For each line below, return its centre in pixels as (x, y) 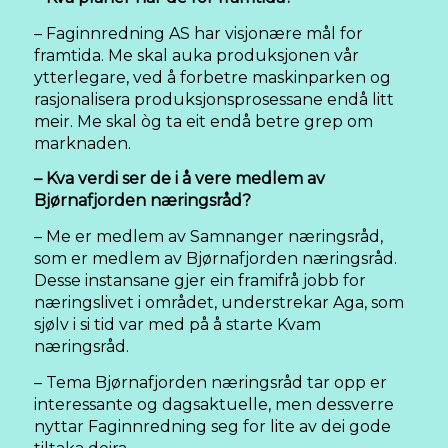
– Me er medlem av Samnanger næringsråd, (208, 236)
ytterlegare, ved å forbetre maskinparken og (212, 77)
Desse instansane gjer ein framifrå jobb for (200, 280)
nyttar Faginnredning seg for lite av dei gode (212, 426)
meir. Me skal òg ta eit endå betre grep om (203, 121)
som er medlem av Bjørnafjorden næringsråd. (215, 258)
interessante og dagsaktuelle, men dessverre (214, 404)
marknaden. (82, 143)
